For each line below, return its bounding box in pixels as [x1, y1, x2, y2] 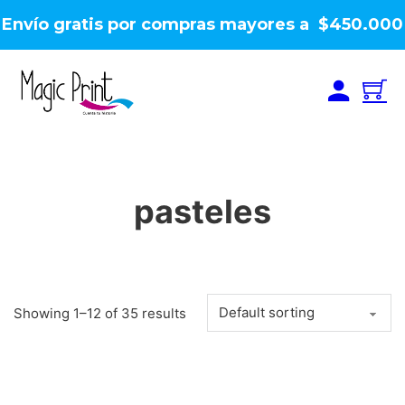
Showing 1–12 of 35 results [14, 304, 186, 322]
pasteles [134, 191, 271, 231]
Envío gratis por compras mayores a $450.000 [2, 14, 403, 34]
